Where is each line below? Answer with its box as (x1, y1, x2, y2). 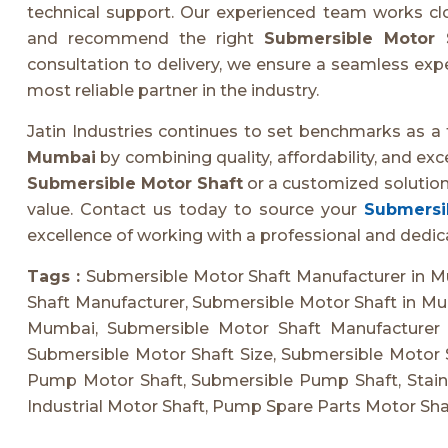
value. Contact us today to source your (27, 199, 364, 219)
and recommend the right (27, 28, 264, 48)
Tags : (27, 266, 86, 286)
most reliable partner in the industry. (27, 80, 319, 100)
